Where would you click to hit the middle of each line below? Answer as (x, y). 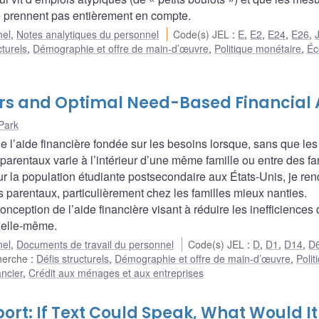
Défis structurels (73, 259)
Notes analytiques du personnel (88, 35)
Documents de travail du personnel (95, 245)
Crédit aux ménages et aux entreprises (116, 273)
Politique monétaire (258, 49)
